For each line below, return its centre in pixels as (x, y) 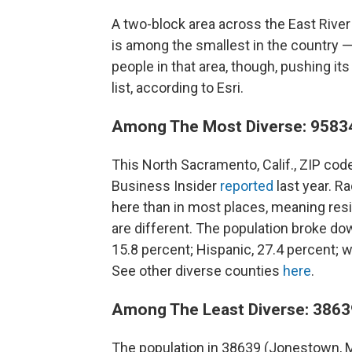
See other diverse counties (197, 270)
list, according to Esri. (178, 87)
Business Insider (166, 185)
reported (247, 185)
